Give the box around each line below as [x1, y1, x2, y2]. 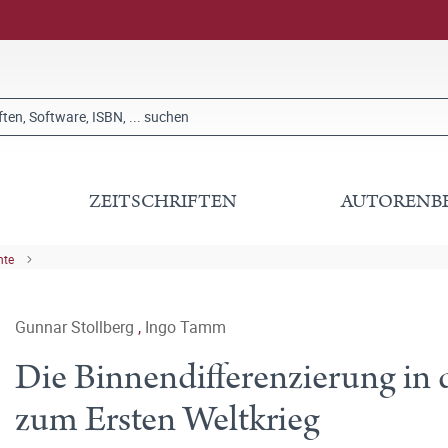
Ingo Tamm [145, 316, 226, 338]
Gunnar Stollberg [15, 316, 138, 338]
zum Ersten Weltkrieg [15, 394, 320, 445]
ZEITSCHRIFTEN [89, 188, 238, 215]
